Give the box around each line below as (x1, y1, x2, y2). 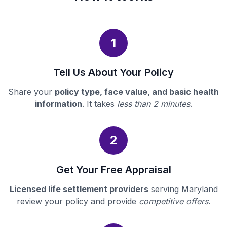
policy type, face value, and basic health (55, 87, 219, 97)
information (35, 99, 82, 109)
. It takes (82, 99, 117, 109)
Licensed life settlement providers (9, 184, 148, 195)
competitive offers (139, 196, 208, 207)
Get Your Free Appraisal (56, 164, 171, 176)
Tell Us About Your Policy (53, 66, 174, 79)
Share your (8, 87, 55, 97)
